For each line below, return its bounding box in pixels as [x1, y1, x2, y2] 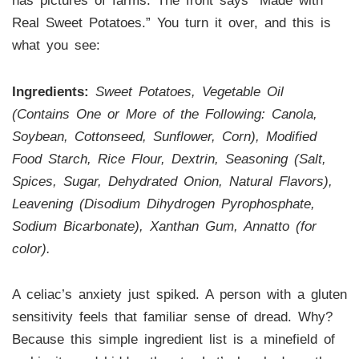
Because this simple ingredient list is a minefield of [11, 332, 335, 348]
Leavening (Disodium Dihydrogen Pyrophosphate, [11, 196, 315, 212]
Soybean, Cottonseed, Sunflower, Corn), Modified [11, 128, 317, 144]
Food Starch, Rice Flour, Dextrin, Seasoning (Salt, [11, 151, 326, 167]
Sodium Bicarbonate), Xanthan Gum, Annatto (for [11, 218, 317, 234]
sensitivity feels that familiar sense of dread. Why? [11, 309, 333, 325]
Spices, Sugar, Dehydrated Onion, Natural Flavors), [11, 173, 333, 189]
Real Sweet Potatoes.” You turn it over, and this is [11, 14, 331, 30]
